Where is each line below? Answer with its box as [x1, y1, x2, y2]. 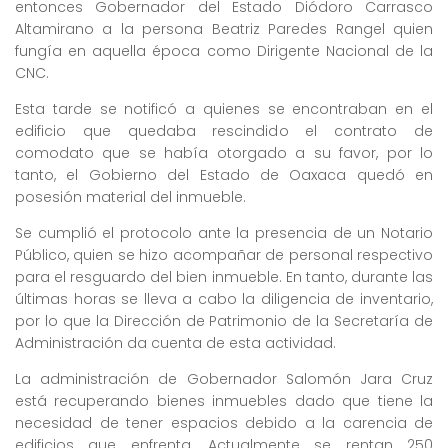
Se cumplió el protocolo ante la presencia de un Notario [15, 223, 433, 244]
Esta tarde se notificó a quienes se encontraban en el [15, 99, 433, 120]
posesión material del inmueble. [15, 187, 246, 208]
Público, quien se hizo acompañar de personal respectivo [15, 245, 433, 266]
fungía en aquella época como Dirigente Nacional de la [15, 41, 433, 62]
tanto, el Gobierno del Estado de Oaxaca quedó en [15, 165, 433, 186]
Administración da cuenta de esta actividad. [15, 333, 336, 354]
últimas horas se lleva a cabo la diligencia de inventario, [15, 289, 433, 310]
